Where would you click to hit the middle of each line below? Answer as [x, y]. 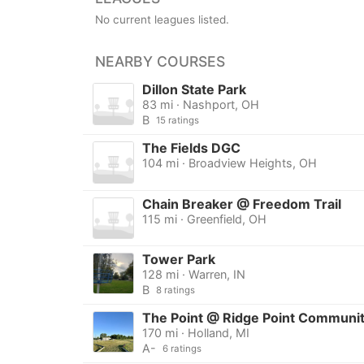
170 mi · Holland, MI [195, 332]
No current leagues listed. [162, 20]
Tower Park [178, 259]
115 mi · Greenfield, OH [204, 219]
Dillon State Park [194, 90]
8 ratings [175, 290]
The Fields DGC [191, 148]
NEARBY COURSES [160, 62]
